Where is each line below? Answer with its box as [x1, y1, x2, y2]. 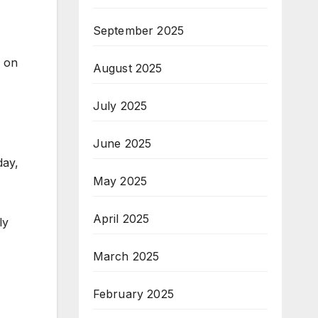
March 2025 [92, 248, 160, 263]
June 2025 [92, 136, 152, 150]
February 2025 [92, 286, 175, 301]
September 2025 [92, 23, 185, 38]
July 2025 [92, 98, 148, 113]
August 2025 [92, 60, 163, 75]
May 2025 [92, 173, 148, 188]
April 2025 [92, 211, 150, 226]
